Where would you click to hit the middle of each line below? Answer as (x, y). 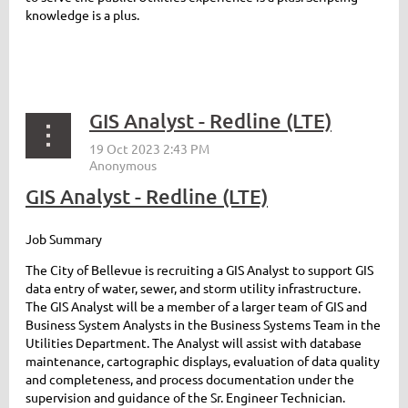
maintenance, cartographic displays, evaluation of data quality (203, 361)
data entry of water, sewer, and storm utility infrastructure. (193, 288)
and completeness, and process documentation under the (190, 379)
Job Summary (64, 239)
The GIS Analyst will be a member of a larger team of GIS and (196, 306)
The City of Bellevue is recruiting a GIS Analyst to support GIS (199, 270)
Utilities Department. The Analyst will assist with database (194, 343)
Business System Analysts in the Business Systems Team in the (203, 325)
